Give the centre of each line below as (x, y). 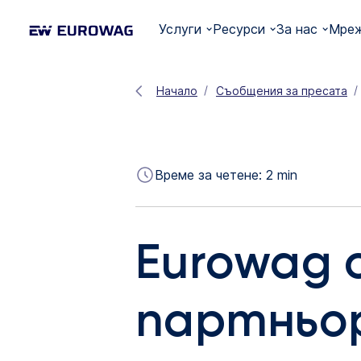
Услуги (180, 29)
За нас (297, 29)
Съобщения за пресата (282, 91)
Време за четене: (210, 174)
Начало (177, 91)
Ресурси (239, 29)
